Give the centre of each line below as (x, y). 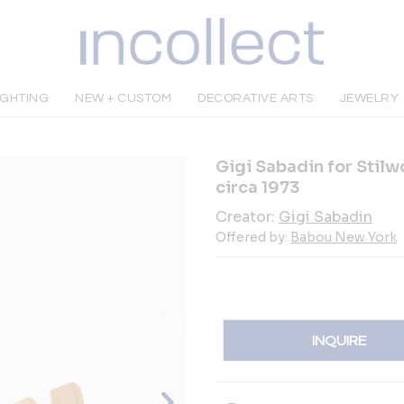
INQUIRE (340, 340)
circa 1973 (257, 188)
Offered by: (253, 237)
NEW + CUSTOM (124, 98)
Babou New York (344, 237)
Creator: (247, 217)
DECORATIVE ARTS (256, 98)
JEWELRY (369, 98)
